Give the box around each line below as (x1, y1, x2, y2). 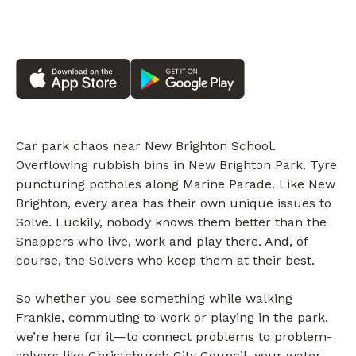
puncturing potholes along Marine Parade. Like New (16, 176, 335, 192)
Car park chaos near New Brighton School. (16, 138, 276, 154)
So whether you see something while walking (16, 291, 292, 307)
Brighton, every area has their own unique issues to (16, 195, 331, 211)
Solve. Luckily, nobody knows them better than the (16, 215, 327, 230)
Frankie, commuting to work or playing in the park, (16, 310, 328, 326)
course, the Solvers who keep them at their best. (16, 253, 315, 269)
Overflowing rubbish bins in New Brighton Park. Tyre (16, 157, 337, 173)
